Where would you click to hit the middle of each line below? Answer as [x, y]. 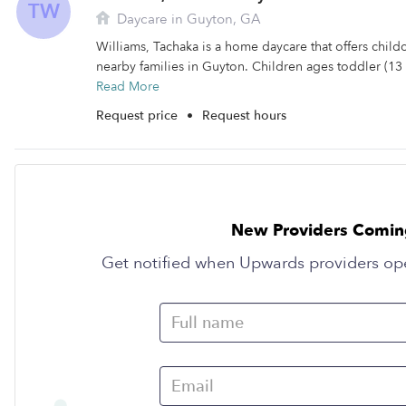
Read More [128, 87]
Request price [139, 116]
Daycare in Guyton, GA [187, 19]
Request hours [244, 116]
